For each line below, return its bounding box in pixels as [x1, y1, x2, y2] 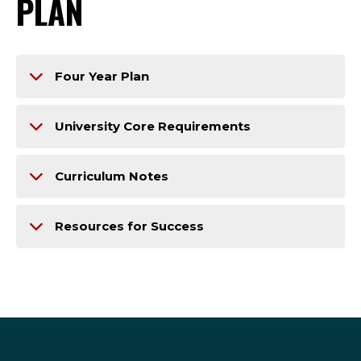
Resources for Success [55, 218, 204, 234]
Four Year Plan [55, 68, 149, 84]
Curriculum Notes [55, 168, 168, 184]
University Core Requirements [55, 118, 251, 134]
